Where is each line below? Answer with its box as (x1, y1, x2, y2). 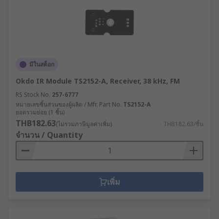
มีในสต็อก (29, 60, 54, 68)
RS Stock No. (16, 90, 50, 99)
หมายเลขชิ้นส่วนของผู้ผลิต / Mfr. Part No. (16, 100, 122, 109)
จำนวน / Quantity (16, 130, 83, 140)
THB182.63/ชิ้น (163, 120, 203, 128)
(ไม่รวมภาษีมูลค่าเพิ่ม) (56, 120, 112, 128)
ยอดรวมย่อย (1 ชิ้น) (16, 108, 65, 116)
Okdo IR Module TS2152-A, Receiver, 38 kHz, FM (16, 76, 180, 86)
